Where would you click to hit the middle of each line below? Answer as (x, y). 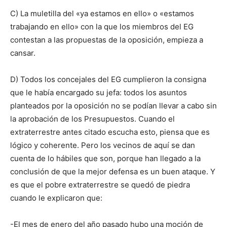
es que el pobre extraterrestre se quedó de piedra (100, 185)
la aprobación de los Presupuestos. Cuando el (92, 119)
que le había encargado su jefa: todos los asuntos (99, 93)
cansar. (23, 53)
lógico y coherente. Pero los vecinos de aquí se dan (103, 145)
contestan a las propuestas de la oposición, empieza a (107, 40)
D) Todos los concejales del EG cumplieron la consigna (108, 80)
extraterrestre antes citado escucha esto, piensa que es (110, 132)
